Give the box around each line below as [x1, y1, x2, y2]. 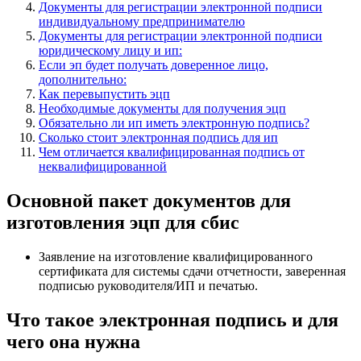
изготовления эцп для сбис [6, 211, 239, 233]
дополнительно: [39, 72, 127, 86]
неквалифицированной [39, 159, 167, 173]
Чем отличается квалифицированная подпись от [39, 144, 305, 159]
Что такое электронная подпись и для [6, 309, 338, 330]
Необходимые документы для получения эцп [39, 101, 286, 115]
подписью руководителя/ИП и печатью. [39, 278, 258, 293]
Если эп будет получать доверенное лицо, [39, 57, 268, 72]
